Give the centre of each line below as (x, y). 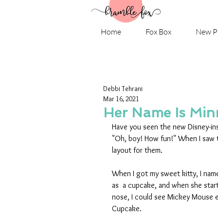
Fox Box (158, 32)
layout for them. (138, 150)
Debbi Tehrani (123, 89)
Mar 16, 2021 (121, 99)
